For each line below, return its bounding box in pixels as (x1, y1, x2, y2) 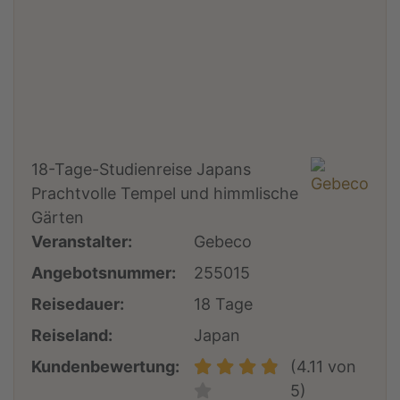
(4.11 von (290, 356, 357, 376)
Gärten (31, 207, 85, 227)
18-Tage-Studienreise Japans (31, 159, 252, 179)
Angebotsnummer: (31, 262, 177, 282)
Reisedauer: (31, 294, 125, 313)
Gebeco (194, 231, 253, 251)
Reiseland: (31, 325, 113, 345)
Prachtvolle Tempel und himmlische (31, 183, 299, 203)
